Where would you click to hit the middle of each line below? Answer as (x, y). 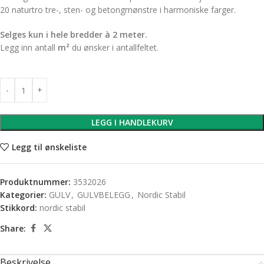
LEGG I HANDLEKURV (132, 122)
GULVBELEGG (104, 195)
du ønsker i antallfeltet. (114, 47)
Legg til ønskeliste (49, 147)
